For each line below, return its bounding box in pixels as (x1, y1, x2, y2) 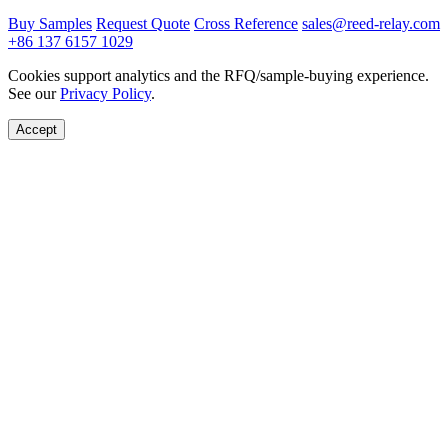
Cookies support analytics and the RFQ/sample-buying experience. (8, 67, 429, 85)
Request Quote (96, 15, 190, 33)
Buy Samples (8, 15, 92, 33)
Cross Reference (194, 15, 298, 33)
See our (8, 85, 60, 103)
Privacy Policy (60, 85, 151, 103)
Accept (16, 122, 57, 138)
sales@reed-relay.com (302, 15, 440, 33)
